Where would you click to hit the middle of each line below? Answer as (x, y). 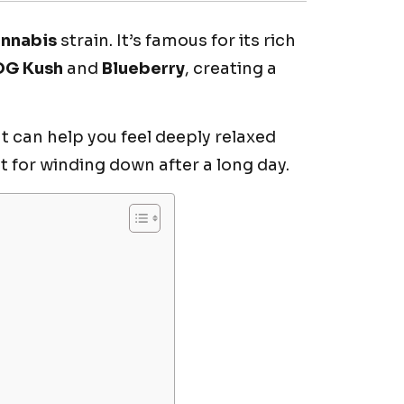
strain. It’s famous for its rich (176, 40)
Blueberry (143, 68)
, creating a (231, 68)
